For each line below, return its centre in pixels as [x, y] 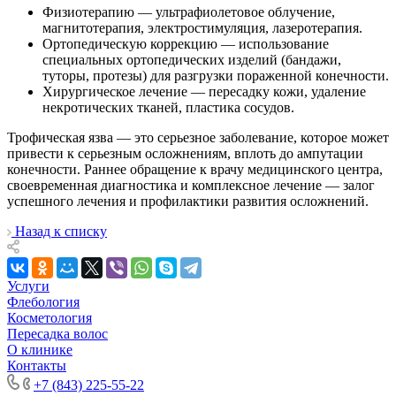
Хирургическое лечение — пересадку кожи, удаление [204, 91]
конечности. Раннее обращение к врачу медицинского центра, [195, 169]
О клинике [40, 349]
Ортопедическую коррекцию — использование [186, 43]
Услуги [28, 286]
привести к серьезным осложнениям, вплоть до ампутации [185, 153]
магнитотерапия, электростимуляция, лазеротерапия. [202, 27]
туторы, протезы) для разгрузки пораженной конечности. [216, 75]
